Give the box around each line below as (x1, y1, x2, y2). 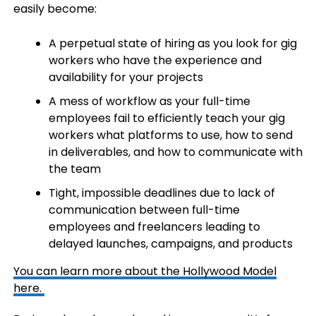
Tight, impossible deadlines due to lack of (48, 185, 275, 201)
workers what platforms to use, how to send (48, 127, 293, 143)
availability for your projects (48, 69, 203, 85)
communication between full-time (48, 202, 240, 218)
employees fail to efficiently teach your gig (48, 110, 285, 126)
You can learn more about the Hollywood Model (13, 263, 276, 279)
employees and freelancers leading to (48, 219, 260, 235)
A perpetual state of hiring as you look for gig (48, 35, 297, 51)
